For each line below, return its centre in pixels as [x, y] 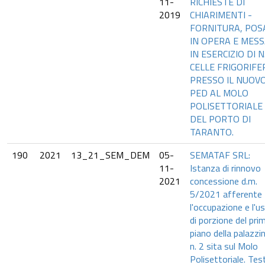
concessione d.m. [224, 181]
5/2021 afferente [226, 194]
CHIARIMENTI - [221, 15]
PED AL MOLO [219, 93]
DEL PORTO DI [220, 119]
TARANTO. [212, 132]
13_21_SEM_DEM [110, 155]
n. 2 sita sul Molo [224, 246]
